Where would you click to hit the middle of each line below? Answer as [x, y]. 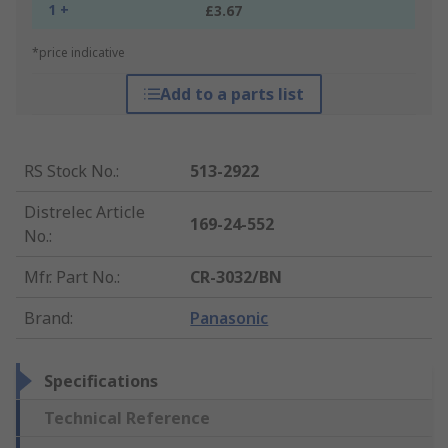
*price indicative [78, 53]
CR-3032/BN [236, 277]
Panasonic [229, 318]
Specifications [101, 381]
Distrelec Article [84, 212]
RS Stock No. [70, 171]
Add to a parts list [231, 94]
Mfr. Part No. [70, 277]
